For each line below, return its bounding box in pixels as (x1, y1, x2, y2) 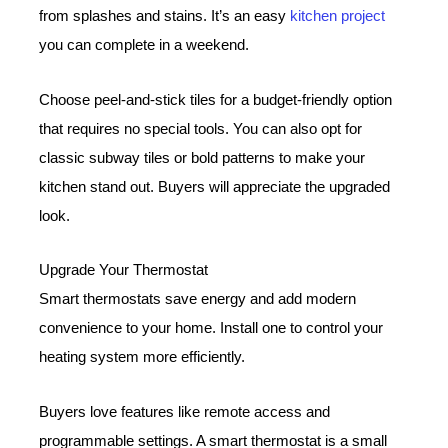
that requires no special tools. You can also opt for (39, 120, 363, 137)
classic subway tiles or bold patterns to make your (39, 149, 366, 166)
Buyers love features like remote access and (39, 403, 331, 420)
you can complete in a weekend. (39, 37, 250, 54)
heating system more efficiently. (39, 349, 246, 366)
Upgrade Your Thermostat (39, 262, 209, 279)
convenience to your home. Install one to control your (39, 320, 384, 337)
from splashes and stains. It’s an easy (39, 8, 291, 25)
